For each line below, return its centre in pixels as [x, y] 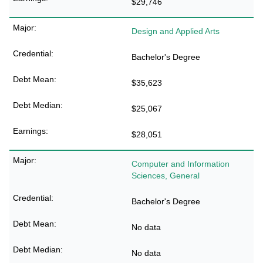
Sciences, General [166, 176]
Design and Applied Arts [176, 31]
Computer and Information [181, 164]
